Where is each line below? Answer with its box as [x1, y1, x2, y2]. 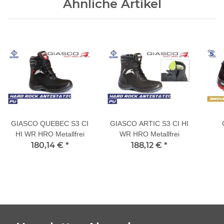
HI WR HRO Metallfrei [15, 130, 84, 138]
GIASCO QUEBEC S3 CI [11, 119, 88, 128]
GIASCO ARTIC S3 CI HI [110, 119, 188, 128]
